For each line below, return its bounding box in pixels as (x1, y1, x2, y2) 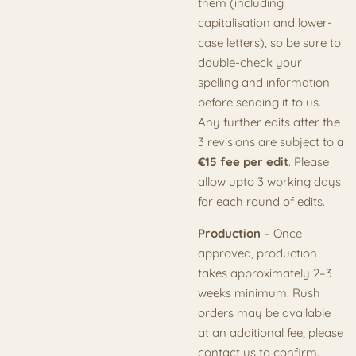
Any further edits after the (198, 114, 340, 130)
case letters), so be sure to (198, 34, 341, 50)
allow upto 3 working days (198, 173, 341, 189)
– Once (261, 225, 302, 241)
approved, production (198, 245, 317, 261)
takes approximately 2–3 (198, 265, 332, 281)
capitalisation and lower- (198, 14, 332, 30)
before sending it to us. (198, 94, 321, 110)
